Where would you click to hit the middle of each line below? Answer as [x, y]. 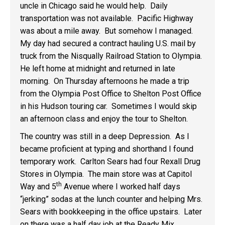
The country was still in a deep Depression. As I [105, 136]
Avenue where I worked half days [121, 187]
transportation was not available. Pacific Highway [107, 18]
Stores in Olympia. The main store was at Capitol [106, 174]
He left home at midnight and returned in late [98, 69]
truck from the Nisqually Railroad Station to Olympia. [112, 56]
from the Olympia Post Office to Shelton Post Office [111, 94]
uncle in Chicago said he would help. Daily [94, 6]
